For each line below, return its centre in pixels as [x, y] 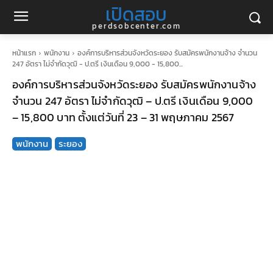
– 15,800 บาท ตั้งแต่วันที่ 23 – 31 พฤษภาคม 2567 [123, 117]
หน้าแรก [24, 53]
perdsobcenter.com [136, 26]
